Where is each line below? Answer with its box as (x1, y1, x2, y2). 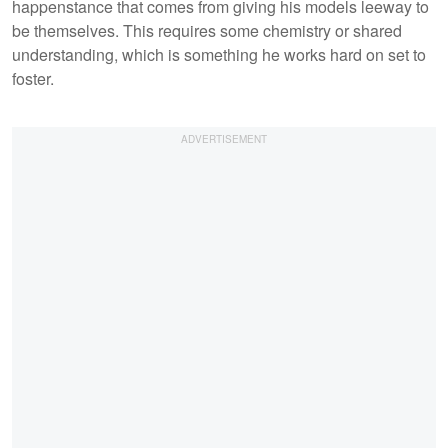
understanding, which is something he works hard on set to (12, 43, 426, 67)
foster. (12, 67, 58, 91)
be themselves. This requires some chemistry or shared (12, 19, 402, 43)
